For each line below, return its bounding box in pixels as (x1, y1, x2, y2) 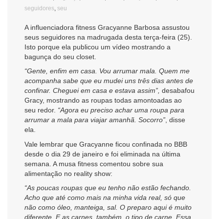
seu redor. (24, 106, 58, 114)
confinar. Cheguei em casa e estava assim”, (24, 87, 162, 95)
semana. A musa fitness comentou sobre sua (24, 159, 163, 168)
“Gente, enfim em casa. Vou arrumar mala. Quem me (24, 67, 190, 75)
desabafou (162, 87, 195, 95)
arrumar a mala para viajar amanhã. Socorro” (24, 116, 165, 124)
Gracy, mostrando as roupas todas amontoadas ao (24, 96, 182, 105)
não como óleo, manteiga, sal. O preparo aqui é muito (24, 203, 192, 211)
